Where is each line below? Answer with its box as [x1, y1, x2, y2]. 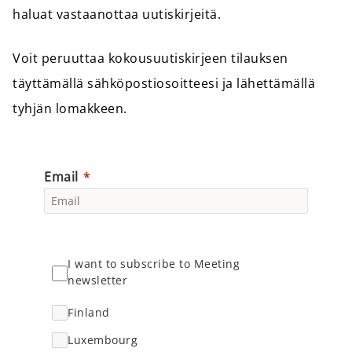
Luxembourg [68, 332, 137, 347]
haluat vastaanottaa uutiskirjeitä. [13, 5, 221, 23]
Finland [68, 305, 110, 320]
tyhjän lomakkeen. [13, 100, 127, 117]
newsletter [68, 273, 127, 288]
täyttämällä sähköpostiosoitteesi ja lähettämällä [13, 75, 315, 92]
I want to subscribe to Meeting [68, 256, 240, 271]
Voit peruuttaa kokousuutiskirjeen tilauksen [13, 49, 288, 67]
